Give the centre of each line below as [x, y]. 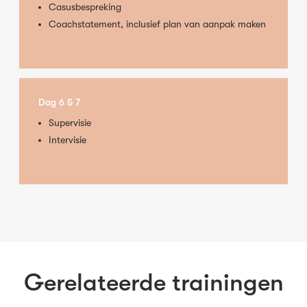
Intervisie [68, 140]
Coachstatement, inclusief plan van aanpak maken [158, 24]
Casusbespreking [85, 7]
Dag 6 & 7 [59, 102]
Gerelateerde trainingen [153, 283]
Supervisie [70, 123]
